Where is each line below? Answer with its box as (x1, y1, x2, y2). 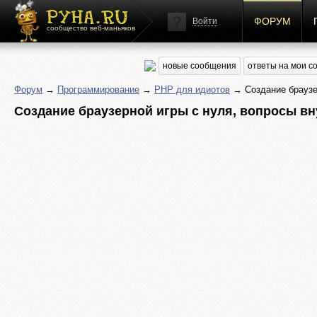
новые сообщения (163, 61, 236, 71)
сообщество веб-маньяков (47, 24, 135, 32)
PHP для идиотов (154, 84, 230, 95)
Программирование (57, 84, 139, 95)
